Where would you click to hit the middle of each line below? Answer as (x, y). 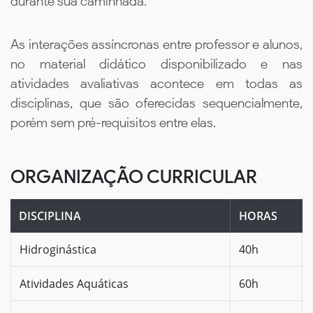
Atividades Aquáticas (74, 283)
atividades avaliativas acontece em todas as (156, 83)
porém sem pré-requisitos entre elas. (113, 122)
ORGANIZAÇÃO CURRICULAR (134, 176)
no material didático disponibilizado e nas (156, 64)
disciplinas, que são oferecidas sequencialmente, (156, 103)
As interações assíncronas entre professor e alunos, (156, 44)
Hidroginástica (58, 249)
